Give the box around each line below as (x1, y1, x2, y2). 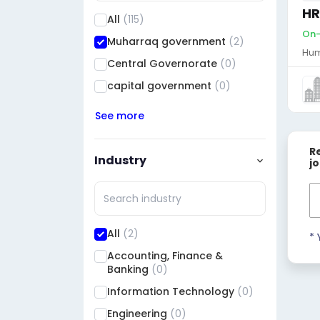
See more (95, 109, 144, 123)
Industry (94, 151, 146, 169)
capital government (107, 79, 214, 93)
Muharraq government (107, 34, 229, 49)
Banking (107, 262, 151, 276)
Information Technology (107, 284, 237, 299)
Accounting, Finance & (107, 249, 223, 263)
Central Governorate (107, 56, 220, 71)
